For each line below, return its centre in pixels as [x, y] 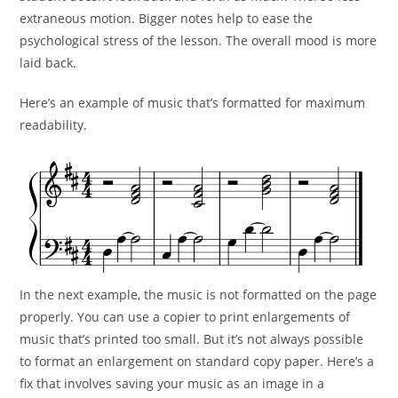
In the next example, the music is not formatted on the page [199, 294]
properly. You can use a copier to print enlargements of [185, 316]
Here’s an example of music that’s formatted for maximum [193, 103]
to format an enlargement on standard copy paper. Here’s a [197, 361]
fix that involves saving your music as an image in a [172, 383]
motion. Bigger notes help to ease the [202, 18]
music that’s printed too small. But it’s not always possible [192, 338]
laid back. [48, 63]
